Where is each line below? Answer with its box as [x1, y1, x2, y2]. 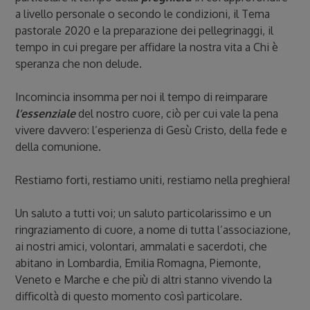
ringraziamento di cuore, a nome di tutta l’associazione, [15, 223, 291, 237]
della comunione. [15, 140, 102, 154]
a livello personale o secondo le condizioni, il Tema [15, 7, 271, 21]
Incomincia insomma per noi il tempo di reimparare [15, 90, 268, 104]
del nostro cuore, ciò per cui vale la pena [75, 107, 279, 120]
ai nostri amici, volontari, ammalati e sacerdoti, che [15, 239, 268, 253]
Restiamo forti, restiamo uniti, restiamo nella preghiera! [15, 173, 291, 187]
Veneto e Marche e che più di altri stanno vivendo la [15, 273, 273, 286]
